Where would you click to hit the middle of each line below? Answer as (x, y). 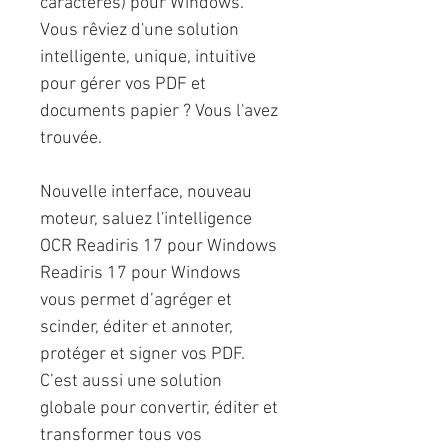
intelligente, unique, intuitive (148, 57)
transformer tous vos (121, 435)
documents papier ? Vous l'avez (159, 111)
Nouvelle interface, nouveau (146, 192)
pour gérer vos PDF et (123, 84)
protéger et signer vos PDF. (142, 354)
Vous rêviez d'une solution (139, 30)
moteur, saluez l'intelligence (146, 219)
